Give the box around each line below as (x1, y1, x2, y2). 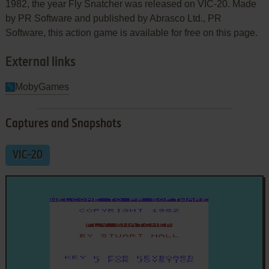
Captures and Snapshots (5, 118, 121, 130)
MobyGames (14, 81, 69, 92)
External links (5, 55, 76, 69)
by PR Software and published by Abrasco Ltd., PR (5, 13, 222, 23)
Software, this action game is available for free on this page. (5, 27, 258, 38)
